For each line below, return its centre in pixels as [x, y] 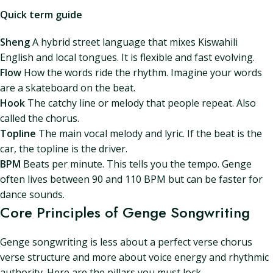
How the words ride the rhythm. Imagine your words [142, 73]
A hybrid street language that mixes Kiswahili [134, 42]
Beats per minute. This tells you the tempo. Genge [136, 164]
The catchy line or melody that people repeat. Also [140, 103]
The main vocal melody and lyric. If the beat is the [149, 133]
